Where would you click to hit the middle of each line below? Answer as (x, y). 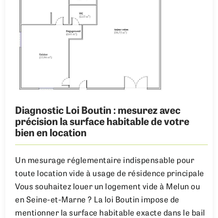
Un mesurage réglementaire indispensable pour (105, 161)
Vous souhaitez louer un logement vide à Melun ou (108, 187)
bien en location (51, 134)
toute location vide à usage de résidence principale (110, 174)
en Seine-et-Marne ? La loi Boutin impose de (97, 200)
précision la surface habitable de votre (102, 122)
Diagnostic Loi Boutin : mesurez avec (98, 111)
